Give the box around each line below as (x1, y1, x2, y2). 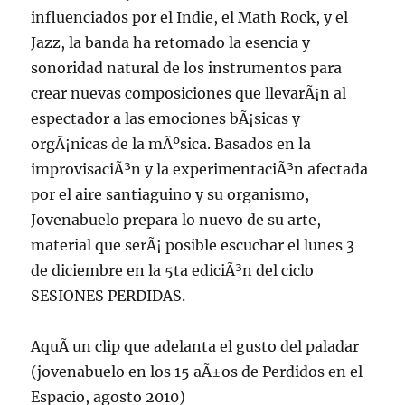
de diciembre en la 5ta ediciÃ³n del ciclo (31, 261, 315, 279)
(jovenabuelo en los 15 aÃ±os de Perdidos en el (31, 363, 363, 381)
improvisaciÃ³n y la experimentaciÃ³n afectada (31, 160, 369, 178)
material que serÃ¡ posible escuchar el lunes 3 (31, 236, 355, 254)
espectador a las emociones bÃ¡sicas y (31, 109, 301, 127)
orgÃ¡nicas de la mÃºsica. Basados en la (31, 135, 312, 153)
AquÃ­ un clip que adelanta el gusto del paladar (31, 337, 360, 355)
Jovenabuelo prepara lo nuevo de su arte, (31, 211, 322, 229)
